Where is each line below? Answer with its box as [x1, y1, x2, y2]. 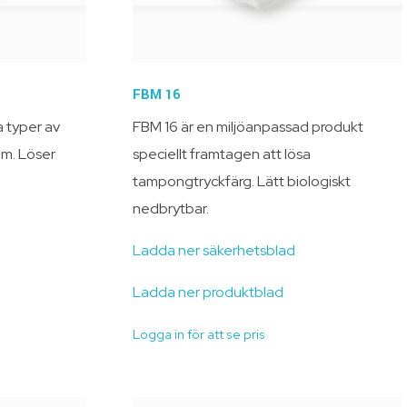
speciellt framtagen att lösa [133, 144, 312, 164]
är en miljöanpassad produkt [181, 116, 364, 136]
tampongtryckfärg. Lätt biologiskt [133, 171, 352, 191]
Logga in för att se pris [133, 325, 266, 342]
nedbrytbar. [133, 198, 210, 218]
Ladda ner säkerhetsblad [133, 240, 296, 260]
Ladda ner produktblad [133, 282, 284, 302]
